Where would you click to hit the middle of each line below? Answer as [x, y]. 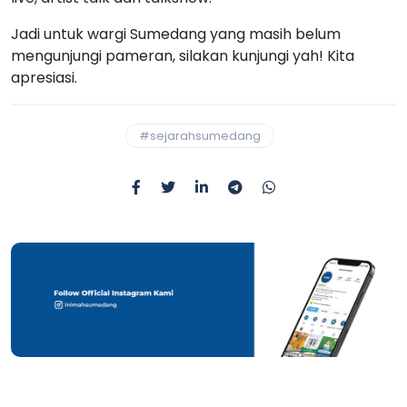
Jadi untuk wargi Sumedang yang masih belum [176, 34]
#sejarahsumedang [200, 135]
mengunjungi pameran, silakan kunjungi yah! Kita [183, 55]
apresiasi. [44, 77]
